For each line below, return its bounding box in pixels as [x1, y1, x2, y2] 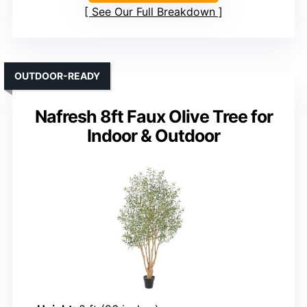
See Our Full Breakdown [92, 5, 215, 19]
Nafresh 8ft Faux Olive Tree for [34, 106, 273, 127]
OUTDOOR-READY [14, 70, 100, 82]
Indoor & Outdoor [87, 125, 220, 147]
